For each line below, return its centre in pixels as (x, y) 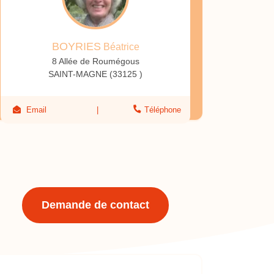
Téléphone (163, 110)
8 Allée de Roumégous (95, 61)
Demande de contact (95, 205)
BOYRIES (76, 47)
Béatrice (120, 47)
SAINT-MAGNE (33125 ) (95, 74)
